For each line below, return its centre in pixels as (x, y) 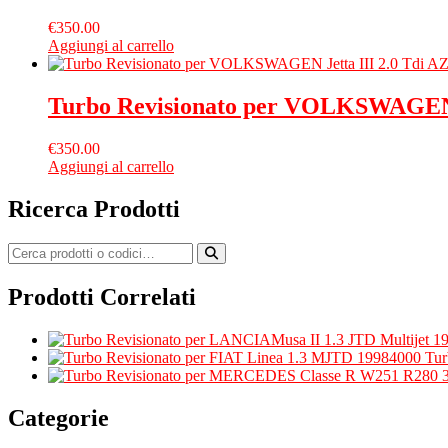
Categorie (58, 417)
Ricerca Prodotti (94, 208)
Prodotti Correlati (102, 296)
